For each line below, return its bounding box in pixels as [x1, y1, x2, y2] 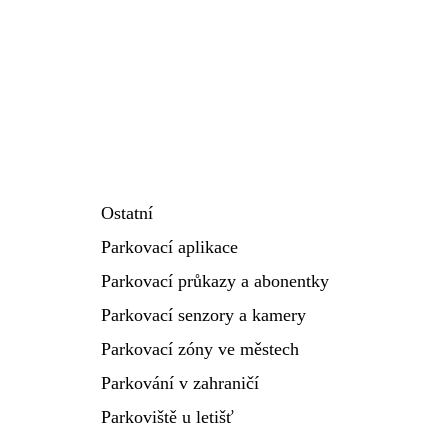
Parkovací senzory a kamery [101, 305, 306, 325]
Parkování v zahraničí [101, 373, 259, 393]
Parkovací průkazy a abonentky [101, 271, 329, 291]
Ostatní [101, 203, 153, 223]
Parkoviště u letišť [101, 407, 234, 427]
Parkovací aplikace [101, 237, 238, 257]
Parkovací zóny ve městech [101, 339, 299, 359]
